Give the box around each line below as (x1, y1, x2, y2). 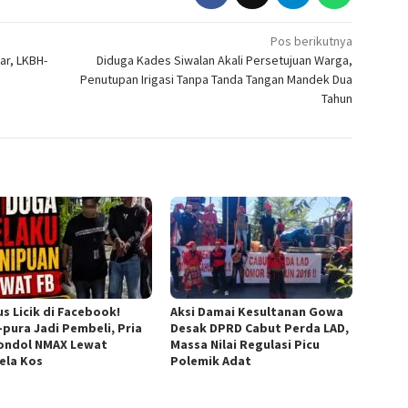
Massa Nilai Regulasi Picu (170, 335, 321, 352)
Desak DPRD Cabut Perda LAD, (170, 319, 350, 336)
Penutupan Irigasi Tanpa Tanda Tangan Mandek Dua (80, 70, 353, 87)
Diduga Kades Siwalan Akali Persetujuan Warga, (97, 51, 353, 68)
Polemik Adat (170, 352, 252, 369)
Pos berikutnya (270, 32, 353, 49)
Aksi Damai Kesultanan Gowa (170, 302, 344, 320)
